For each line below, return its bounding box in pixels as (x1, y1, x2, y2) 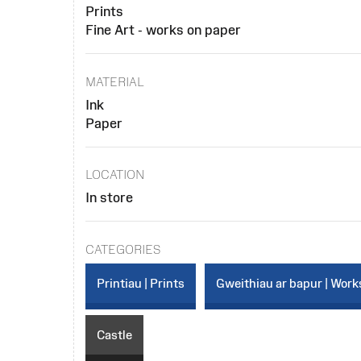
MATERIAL (85, 74, 145, 89)
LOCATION (85, 168, 146, 182)
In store (85, 190, 134, 205)
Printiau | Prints (97, 276, 185, 290)
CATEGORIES (85, 242, 161, 256)
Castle (97, 327, 133, 342)
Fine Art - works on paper (85, 23, 242, 38)
